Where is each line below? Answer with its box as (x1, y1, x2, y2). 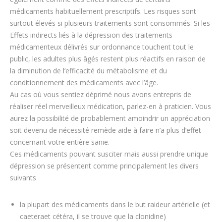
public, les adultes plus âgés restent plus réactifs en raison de (10, 54, 206, 63)
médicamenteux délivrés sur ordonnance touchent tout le (10, 42, 194, 52)
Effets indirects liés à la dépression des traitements (10, 30, 172, 40)
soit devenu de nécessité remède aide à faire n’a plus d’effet (10, 125, 201, 135)
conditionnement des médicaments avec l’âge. (10, 78, 158, 87)
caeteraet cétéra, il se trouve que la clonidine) (20, 212, 166, 221)
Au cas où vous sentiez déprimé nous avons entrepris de (10, 90, 191, 99)
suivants (10, 173, 36, 182)
